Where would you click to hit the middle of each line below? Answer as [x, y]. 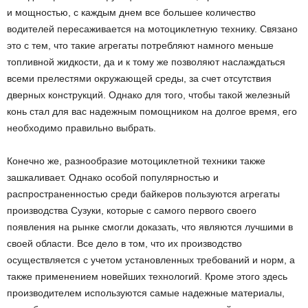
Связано [279, 29]
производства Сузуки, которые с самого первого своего [132, 211]
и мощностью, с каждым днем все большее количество [131, 13]
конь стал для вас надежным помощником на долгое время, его [152, 112]
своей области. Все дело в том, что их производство [124, 244]
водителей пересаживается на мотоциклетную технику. [133, 29]
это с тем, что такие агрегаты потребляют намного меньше [140, 46]
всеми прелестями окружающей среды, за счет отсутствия [139, 79]
